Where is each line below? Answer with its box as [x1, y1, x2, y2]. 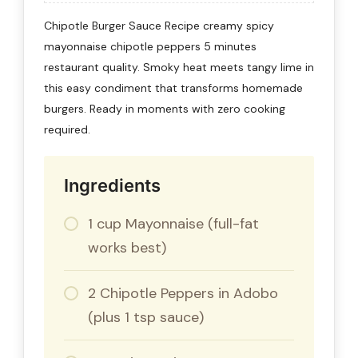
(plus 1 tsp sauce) [88, 307, 204, 327]
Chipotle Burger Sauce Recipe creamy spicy [44, 18, 274, 33]
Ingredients [64, 174, 161, 196]
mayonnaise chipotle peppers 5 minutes [44, 38, 257, 54]
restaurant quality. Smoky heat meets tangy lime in [44, 59, 314, 74]
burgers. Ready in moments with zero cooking [44, 101, 285, 116]
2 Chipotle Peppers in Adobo [88, 283, 278, 303]
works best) [88, 237, 166, 257]
